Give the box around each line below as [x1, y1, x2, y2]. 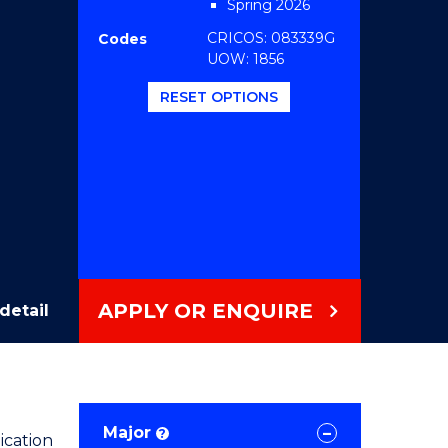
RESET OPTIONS [160, 88, 278, 107]
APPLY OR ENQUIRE [98, 298, 314, 323]
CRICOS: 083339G [206, 29, 335, 47]
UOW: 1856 [206, 50, 284, 68]
